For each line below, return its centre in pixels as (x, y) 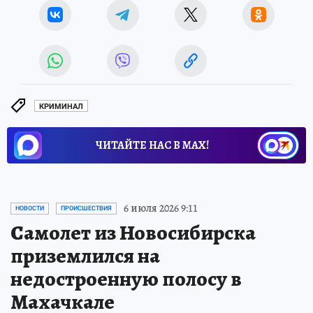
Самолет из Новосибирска (133, 233)
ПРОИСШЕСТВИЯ (86, 209)
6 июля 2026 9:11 (161, 209)
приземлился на (85, 256)
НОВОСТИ (30, 209)
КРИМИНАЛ (61, 106)
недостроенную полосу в (126, 279)
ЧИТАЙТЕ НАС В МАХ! (152, 146)
